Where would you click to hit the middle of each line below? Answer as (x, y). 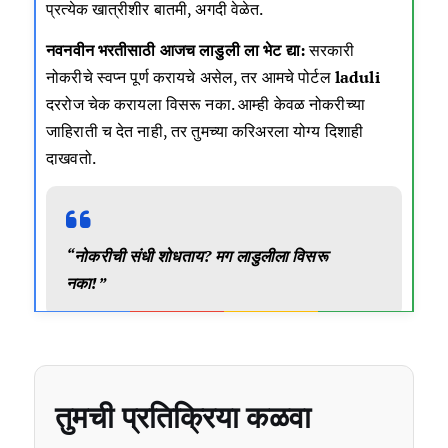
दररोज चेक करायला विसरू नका (138, 104)
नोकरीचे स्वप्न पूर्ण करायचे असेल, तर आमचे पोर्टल (190, 77)
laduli (357, 77)
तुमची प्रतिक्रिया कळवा (183, 417)
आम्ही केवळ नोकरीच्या (299, 104)
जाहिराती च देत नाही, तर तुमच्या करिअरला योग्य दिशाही (205, 131)
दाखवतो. (71, 158)
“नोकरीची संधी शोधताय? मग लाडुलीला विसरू (197, 256)
